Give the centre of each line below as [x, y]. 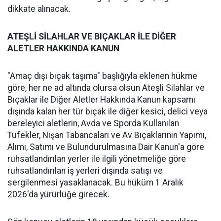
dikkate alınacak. [39, 9]
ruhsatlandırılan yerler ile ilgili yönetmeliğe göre [97, 159]
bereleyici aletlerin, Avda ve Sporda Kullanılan [93, 123]
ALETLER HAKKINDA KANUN [63, 48]
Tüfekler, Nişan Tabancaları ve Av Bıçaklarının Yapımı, [107, 135]
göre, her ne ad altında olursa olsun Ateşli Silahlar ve [106, 88]
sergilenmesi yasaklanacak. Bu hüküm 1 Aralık [95, 182]
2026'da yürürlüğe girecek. [58, 194]
